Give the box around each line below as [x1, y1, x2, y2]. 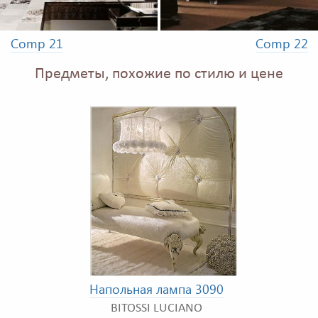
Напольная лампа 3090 [89, 280, 224, 298]
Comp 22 [255, 34, 308, 52]
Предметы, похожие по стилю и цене [35, 66, 283, 82]
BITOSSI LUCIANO [111, 302, 202, 316]
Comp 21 [10, 34, 63, 52]
